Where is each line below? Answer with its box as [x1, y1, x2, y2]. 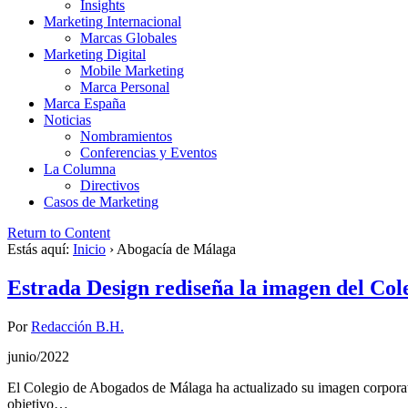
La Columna [44, 161, 116, 178]
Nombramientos [80, 128, 172, 145]
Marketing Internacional [44, 14, 181, 30]
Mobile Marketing [80, 63, 184, 79]
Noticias [44, 112, 91, 128]
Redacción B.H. [31, 319, 124, 335]
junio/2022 [7, 349, 69, 365]
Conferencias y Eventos [80, 145, 217, 161]
